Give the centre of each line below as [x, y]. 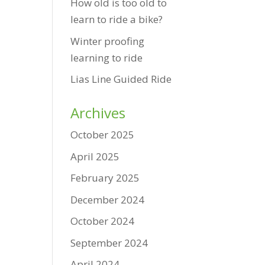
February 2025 [105, 178]
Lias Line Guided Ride [121, 79]
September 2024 [109, 243]
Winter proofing [108, 41]
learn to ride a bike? [117, 19]
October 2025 [103, 135]
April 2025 [95, 156]
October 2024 [103, 221]
